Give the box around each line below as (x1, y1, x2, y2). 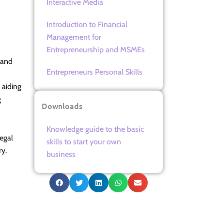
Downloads (42, 100, 82, 111)
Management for (46, 32, 101, 42)
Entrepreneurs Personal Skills (46, 67, 142, 77)
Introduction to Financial (46, 19, 127, 29)
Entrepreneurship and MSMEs (46, 45, 145, 54)
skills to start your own (46, 137, 121, 146)
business (46, 149, 76, 159)
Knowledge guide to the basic (46, 124, 144, 134)
